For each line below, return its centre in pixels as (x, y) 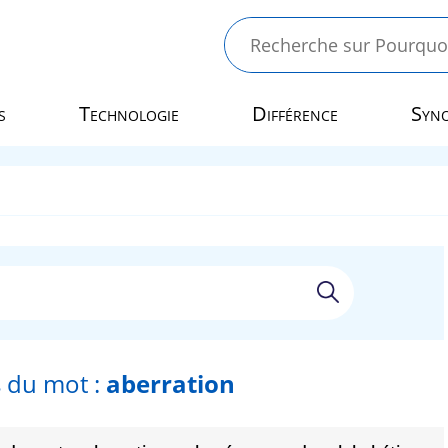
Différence (295, 113)
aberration (170, 383)
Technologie (129, 113)
